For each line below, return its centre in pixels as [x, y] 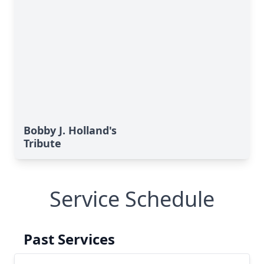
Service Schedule [132, 199]
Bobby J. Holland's [70, 130]
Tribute [42, 143]
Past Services [69, 239]
